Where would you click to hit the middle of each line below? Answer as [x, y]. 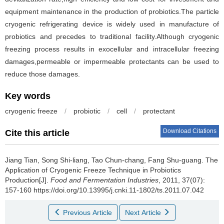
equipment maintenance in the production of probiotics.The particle [112, 11]
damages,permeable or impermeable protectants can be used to [112, 61]
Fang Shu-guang [175, 160]
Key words [28, 96]
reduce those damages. [42, 74]
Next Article [144, 212]
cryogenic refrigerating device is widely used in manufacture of [112, 24]
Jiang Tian [21, 160]
